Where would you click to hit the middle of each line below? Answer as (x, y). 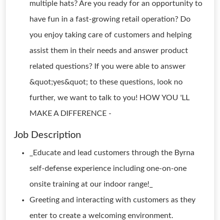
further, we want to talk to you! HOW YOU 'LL (110, 98)
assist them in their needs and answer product (109, 51)
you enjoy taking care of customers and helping (110, 35)
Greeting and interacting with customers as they (112, 200)
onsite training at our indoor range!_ (91, 184)
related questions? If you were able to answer (108, 66)
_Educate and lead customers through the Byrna (112, 153)
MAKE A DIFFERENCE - (70, 113)
